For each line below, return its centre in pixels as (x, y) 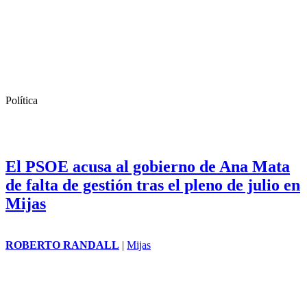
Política (22, 101)
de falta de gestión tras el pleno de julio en (153, 185)
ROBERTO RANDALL (62, 245)
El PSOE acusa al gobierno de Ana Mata (148, 167)
